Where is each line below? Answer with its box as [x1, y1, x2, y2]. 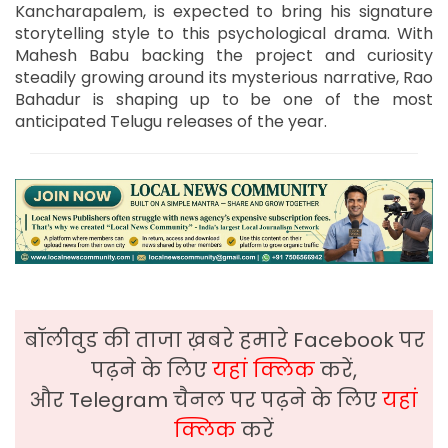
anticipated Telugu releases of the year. [15, 109, 327, 133]
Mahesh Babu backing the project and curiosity [15, 43, 433, 67]
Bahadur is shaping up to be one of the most [15, 87, 433, 111]
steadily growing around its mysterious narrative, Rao [15, 65, 433, 89]
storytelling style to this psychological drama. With [15, 21, 433, 45]
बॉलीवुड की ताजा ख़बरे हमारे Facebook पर [23, 326, 425, 355]
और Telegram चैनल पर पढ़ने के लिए [30, 386, 382, 415]
